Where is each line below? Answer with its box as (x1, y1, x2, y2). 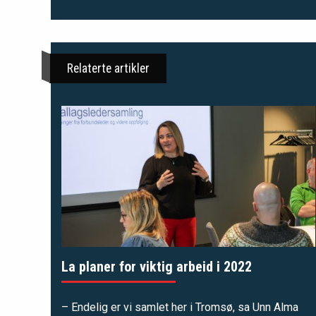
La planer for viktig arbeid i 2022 (61, 258, 252, 276)
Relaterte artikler (67, 61, 150, 76)
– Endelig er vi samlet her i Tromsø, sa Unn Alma (61, 300, 298, 315)
